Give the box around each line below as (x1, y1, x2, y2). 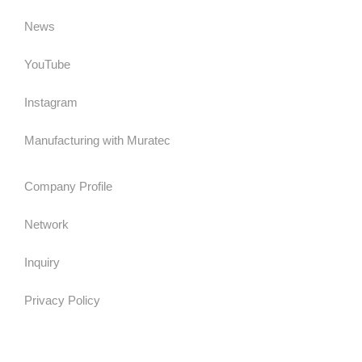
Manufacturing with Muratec (24, 133, 170, 147)
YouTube (24, 57, 70, 71)
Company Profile (24, 179, 112, 193)
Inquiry (24, 255, 60, 269)
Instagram (24, 95, 78, 109)
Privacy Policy (24, 293, 100, 307)
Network (24, 217, 69, 231)
